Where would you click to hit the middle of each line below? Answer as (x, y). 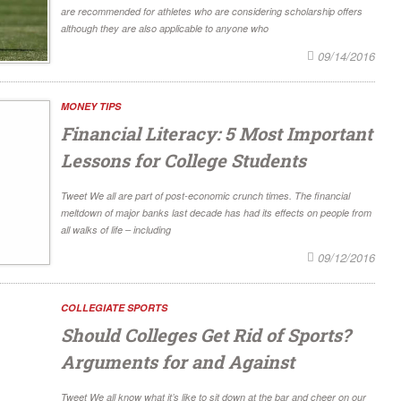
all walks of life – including (116, 230)
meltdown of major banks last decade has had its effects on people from (216, 213)
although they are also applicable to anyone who (165, 28)
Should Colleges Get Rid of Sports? (206, 335)
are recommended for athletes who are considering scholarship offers (212, 11)
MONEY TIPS (91, 107)
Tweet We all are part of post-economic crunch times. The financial (205, 196)
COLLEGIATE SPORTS (114, 308)
